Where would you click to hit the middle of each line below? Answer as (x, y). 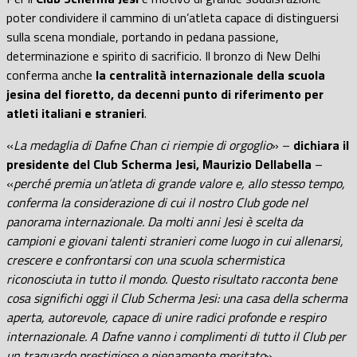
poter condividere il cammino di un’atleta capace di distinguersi (173, 17)
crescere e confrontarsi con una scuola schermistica (145, 259)
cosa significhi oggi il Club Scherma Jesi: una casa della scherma (177, 298)
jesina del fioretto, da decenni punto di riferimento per (165, 94)
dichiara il (321, 145)
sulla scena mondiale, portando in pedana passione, (143, 36)
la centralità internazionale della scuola (210, 75)
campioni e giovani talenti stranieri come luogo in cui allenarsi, (175, 240)
